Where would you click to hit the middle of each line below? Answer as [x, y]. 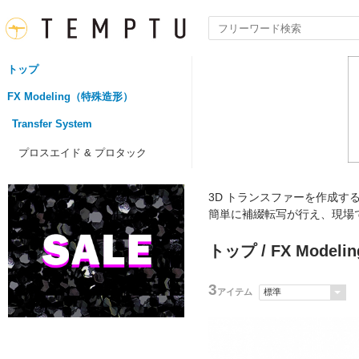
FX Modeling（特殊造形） [70, 97]
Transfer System [52, 124]
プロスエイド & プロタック [83, 153]
